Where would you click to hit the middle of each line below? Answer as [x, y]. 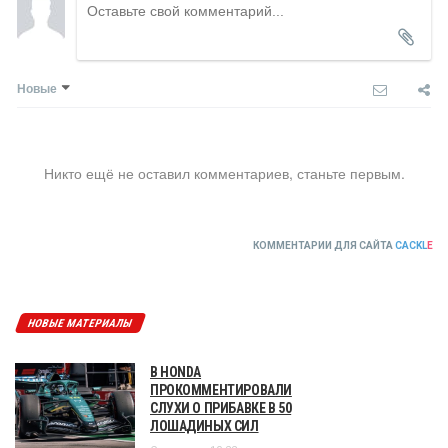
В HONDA [176, 371]
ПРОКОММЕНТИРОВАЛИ [221, 389]
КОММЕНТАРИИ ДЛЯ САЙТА [324, 245]
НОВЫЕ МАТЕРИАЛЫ [80, 323]
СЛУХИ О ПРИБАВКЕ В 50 [221, 407]
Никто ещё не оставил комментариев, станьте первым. [224, 172]
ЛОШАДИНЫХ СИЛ [204, 425]
